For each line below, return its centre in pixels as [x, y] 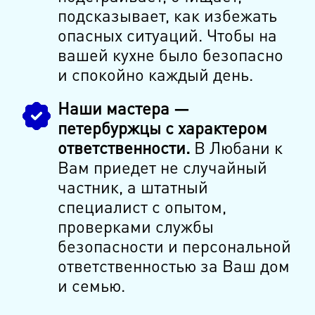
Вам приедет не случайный [162, 167]
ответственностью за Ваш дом [173, 266]
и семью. [91, 285]
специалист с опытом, [142, 207]
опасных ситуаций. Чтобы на [167, 35]
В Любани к [236, 148]
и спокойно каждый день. [155, 75]
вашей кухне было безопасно [170, 55]
